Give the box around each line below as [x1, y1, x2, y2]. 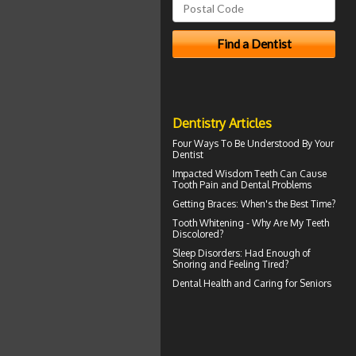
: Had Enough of [240, 246, 311, 259]
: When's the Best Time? [236, 197, 335, 210]
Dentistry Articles [172, 114, 272, 131]
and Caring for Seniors [231, 277, 331, 289]
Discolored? [172, 227, 223, 240]
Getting [172, 197, 207, 210]
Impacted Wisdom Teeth [172, 167, 277, 180]
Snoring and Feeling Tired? [172, 257, 288, 270]
